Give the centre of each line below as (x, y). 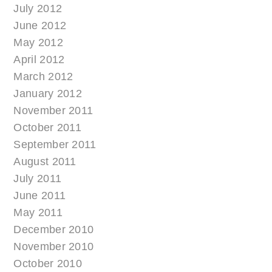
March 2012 (43, 77)
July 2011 (38, 179)
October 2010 (48, 264)
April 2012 (39, 60)
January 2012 (48, 94)
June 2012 (40, 26)
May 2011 (38, 213)
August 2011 (45, 162)
